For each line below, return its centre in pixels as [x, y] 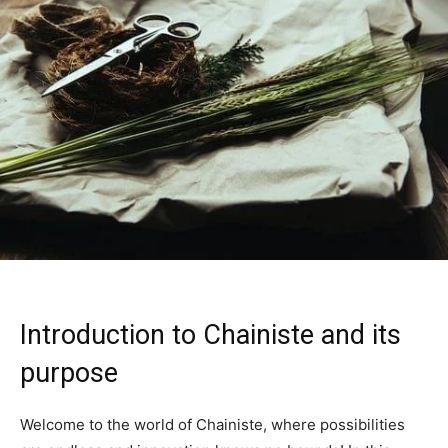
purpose [69, 372]
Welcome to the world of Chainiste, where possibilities [212, 424]
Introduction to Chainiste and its [210, 334]
